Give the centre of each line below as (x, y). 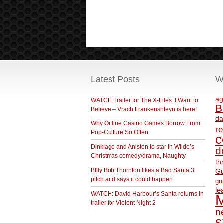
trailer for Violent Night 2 (123, 203)
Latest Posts (115, 79)
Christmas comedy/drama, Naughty (138, 156)
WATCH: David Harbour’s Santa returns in (147, 194)
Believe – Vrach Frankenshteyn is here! (144, 109)
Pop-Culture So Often (119, 132)
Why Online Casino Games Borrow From (145, 123)
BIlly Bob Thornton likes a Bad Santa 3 (142, 170)
